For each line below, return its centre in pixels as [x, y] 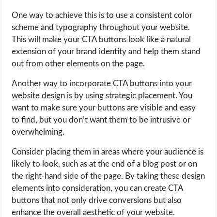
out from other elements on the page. [78, 64]
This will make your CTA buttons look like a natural [101, 39]
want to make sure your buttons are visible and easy [104, 108]
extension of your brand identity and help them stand [106, 52]
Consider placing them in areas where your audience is [108, 152]
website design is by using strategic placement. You [102, 96]
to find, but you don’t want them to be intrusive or [101, 120]
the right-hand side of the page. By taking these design [108, 176]
